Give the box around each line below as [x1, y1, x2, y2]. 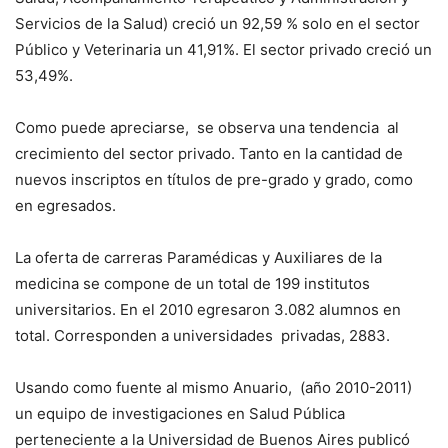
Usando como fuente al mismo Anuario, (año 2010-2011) [15, 378, 412, 398]
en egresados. [15, 196, 116, 216]
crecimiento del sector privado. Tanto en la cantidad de [15, 144, 403, 164]
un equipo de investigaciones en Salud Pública [15, 404, 345, 424]
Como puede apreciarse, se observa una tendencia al [15, 118, 399, 138]
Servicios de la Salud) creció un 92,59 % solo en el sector [15, 14, 420, 34]
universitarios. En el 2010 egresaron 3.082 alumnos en [15, 300, 401, 320]
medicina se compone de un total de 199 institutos [15, 274, 370, 294]
